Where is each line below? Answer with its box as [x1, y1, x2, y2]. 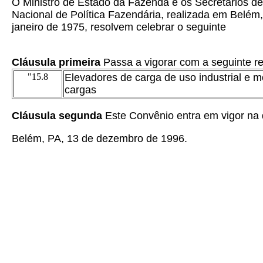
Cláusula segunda [12, 110, 102, 122]
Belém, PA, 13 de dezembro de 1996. [12, 133, 187, 144]
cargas [65, 84, 96, 96]
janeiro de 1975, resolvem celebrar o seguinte [12, 21, 226, 33]
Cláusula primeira [12, 56, 103, 68]
